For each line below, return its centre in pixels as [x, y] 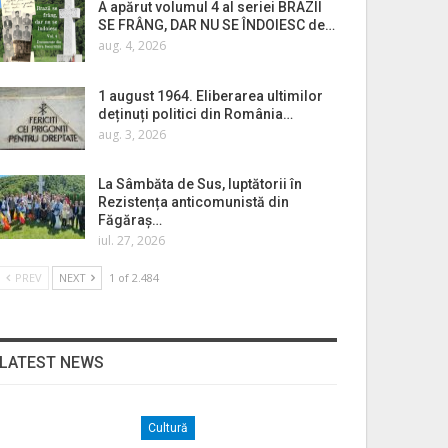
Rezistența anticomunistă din [193, 202]
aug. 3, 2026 [131, 134]
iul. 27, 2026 [131, 241]
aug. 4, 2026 [131, 46]
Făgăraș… [129, 220]
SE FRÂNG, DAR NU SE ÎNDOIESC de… [216, 25]
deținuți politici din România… [195, 113]
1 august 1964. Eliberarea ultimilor [210, 95]
